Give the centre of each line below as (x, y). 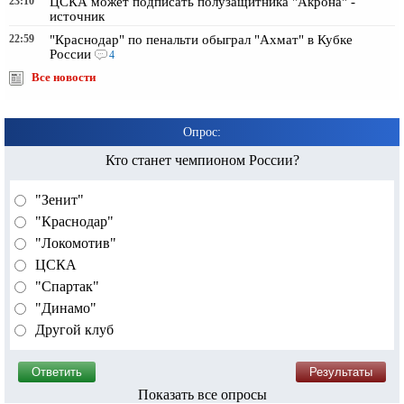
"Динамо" (64, 308)
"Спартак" (65, 287)
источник (77, 17)
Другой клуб (73, 330)
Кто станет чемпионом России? (202, 161)
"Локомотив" (74, 243)
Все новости (64, 78)
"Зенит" (58, 200)
